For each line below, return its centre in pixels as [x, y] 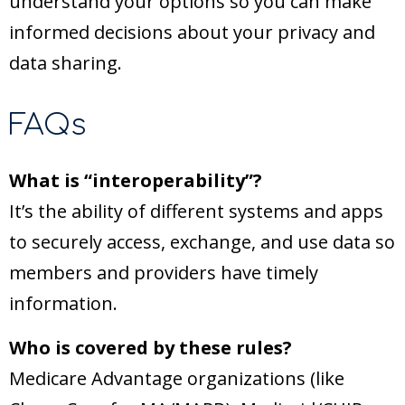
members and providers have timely [164, 273]
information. [63, 304]
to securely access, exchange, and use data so [202, 242]
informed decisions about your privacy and [192, 33]
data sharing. [66, 63]
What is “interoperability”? [136, 181]
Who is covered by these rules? [151, 348]
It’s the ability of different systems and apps [196, 212]
